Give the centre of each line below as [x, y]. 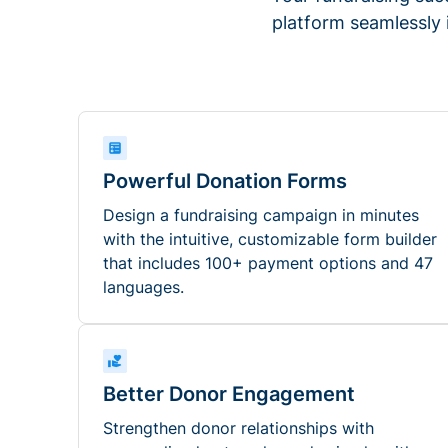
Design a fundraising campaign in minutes [261, 215]
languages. [143, 287]
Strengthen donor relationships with [238, 428]
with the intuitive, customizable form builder [270, 239]
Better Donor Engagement [229, 394]
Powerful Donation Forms [225, 181]
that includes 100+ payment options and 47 [268, 263]
